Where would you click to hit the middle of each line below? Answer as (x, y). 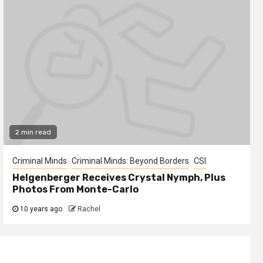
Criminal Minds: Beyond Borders (130, 161)
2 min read (33, 132)
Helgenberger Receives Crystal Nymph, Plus (119, 177)
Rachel (89, 209)
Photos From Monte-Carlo (75, 189)
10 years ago (40, 209)
